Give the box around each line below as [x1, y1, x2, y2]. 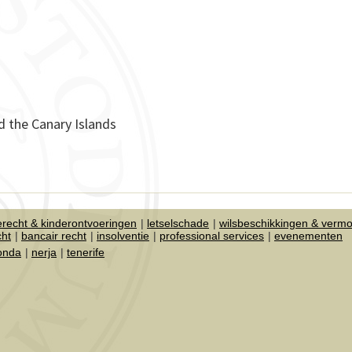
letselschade [147, 216, 209, 229]
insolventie [97, 229, 149, 242]
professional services [159, 229, 264, 242]
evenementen [274, 229, 343, 242]
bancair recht [21, 229, 86, 242]
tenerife [67, 245, 104, 258]
